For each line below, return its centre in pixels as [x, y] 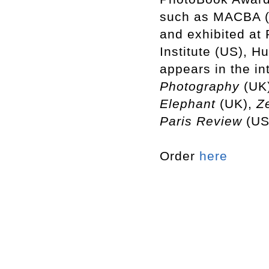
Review [219, 121]
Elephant [188, 104]
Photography [200, 86]
